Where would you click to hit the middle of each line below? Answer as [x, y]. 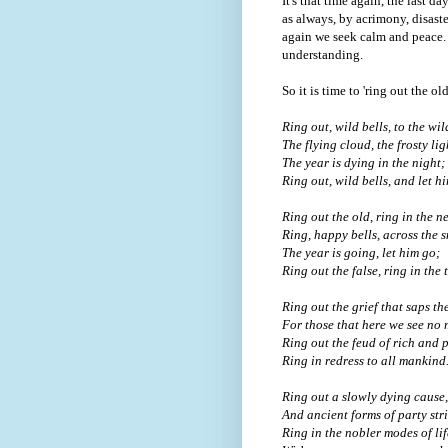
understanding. [324, 55]
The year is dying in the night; [363, 163]
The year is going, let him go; [361, 253]
